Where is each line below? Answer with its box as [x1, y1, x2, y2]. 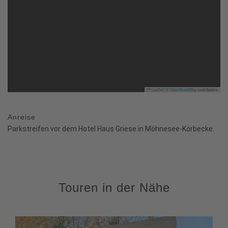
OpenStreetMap [170, 86, 196, 92]
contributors [196, 86, 218, 92]
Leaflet [151, 86, 163, 92]
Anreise [8, 112, 36, 121]
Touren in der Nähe [58, 180, 170, 194]
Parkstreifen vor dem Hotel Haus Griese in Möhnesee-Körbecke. [8, 124, 214, 133]
